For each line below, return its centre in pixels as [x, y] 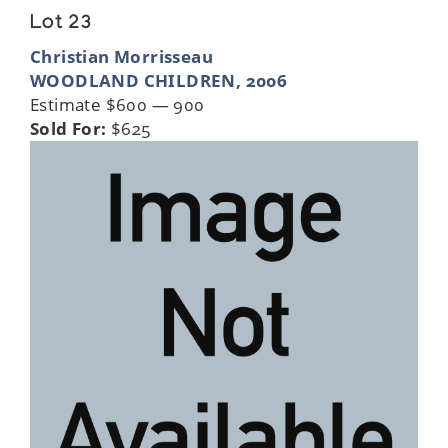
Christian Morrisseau [122, 56]
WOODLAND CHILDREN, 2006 [159, 80]
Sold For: [68, 128]
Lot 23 [61, 24]
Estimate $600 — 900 [117, 104]
